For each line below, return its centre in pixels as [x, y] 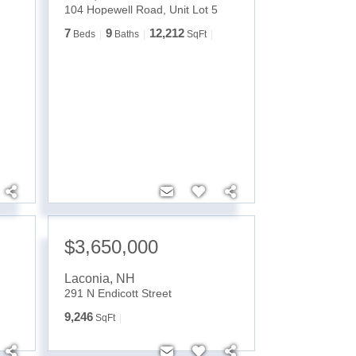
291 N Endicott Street [118, 293]
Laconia [87, 278]
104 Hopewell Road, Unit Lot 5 [141, 9]
